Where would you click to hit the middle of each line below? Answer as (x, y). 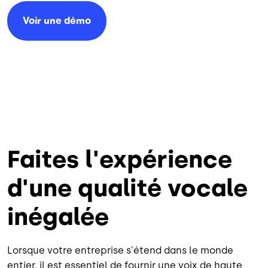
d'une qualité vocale (127, 188)
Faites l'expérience (120, 159)
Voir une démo (57, 20)
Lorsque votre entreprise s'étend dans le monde (120, 250)
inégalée (58, 216)
